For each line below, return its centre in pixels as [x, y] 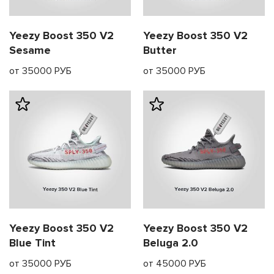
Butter [160, 50]
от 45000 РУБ [175, 263]
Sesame [30, 50]
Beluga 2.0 [171, 243]
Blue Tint [32, 243]
